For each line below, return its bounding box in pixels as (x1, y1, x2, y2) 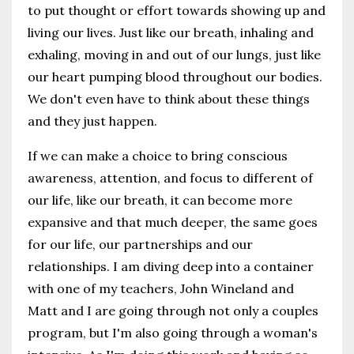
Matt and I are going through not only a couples (28, 302, 318, 318)
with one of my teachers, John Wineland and (28, 280, 294, 296)
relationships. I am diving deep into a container (28, 258, 314, 274)
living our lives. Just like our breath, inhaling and (28, 24, 314, 40)
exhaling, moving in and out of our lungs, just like (28, 46, 321, 62)
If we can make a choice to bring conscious (28, 147, 288, 164)
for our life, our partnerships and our (28, 235, 253, 252)
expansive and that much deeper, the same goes (28, 213, 318, 230)
